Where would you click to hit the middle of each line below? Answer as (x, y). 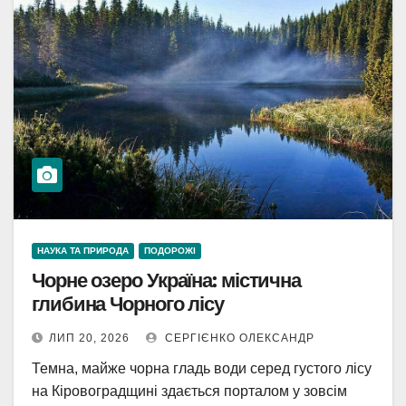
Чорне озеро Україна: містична (167, 280)
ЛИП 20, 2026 (89, 338)
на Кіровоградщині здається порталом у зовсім (189, 391)
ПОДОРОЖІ (170, 251)
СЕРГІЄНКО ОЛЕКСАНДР (238, 338)
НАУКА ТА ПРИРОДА (83, 251)
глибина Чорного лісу (128, 304)
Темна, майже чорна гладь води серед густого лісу (202, 368)
